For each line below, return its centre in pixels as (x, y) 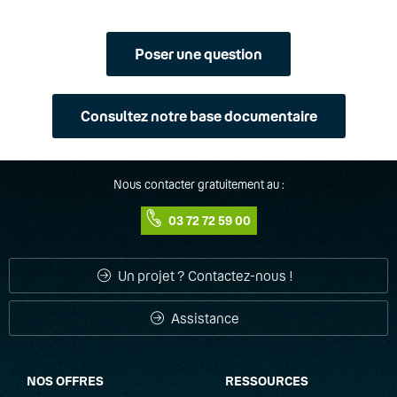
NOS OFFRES (65, 381)
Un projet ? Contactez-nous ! (204, 276)
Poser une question (198, 54)
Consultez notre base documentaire (198, 116)
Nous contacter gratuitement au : (198, 184)
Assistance (204, 318)
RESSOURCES (267, 381)
